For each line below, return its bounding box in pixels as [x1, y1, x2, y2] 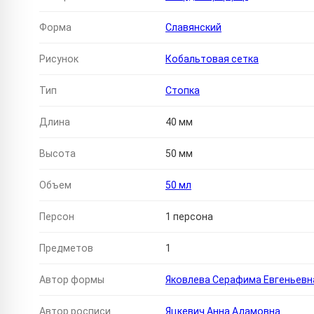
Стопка [165, 85, 200, 97]
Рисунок [39, 53, 78, 65]
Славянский [165, 22, 221, 34]
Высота [39, 148, 76, 160]
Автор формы [39, 274, 104, 286]
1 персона [165, 211, 213, 223]
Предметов [39, 243, 93, 254]
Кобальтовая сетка [165, 53, 259, 65]
